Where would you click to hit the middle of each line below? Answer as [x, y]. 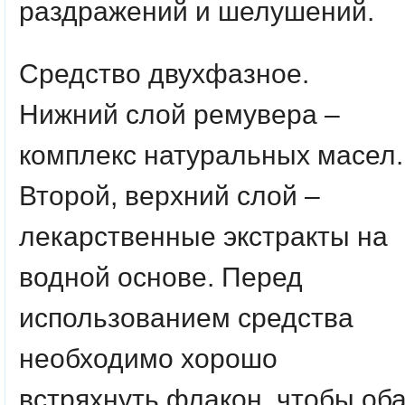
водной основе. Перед [161, 277]
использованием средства [186, 318]
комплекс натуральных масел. [211, 155]
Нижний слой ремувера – [179, 114]
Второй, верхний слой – [170, 196]
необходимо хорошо [148, 358]
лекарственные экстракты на [203, 236]
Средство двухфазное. [164, 74]
